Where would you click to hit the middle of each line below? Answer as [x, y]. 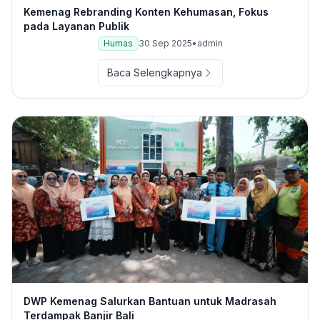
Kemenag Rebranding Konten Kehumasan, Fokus [146, 12]
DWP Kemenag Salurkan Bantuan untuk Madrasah [150, 301]
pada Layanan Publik [76, 26]
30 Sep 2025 [165, 44]
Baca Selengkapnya [154, 73]
